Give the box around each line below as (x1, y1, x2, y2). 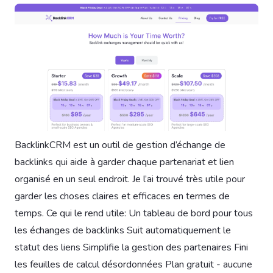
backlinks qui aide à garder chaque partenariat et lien (15, 155, 234, 169)
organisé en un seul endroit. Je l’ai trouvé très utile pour (15, 172, 245, 186)
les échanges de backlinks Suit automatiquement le (15, 224, 231, 238)
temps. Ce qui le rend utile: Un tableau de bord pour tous (15, 207, 253, 221)
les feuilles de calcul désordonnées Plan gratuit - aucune (15, 258, 252, 272)
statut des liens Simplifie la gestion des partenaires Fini (15, 241, 248, 255)
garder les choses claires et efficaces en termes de (15, 190, 230, 204)
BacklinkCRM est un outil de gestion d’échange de (15, 138, 225, 152)
